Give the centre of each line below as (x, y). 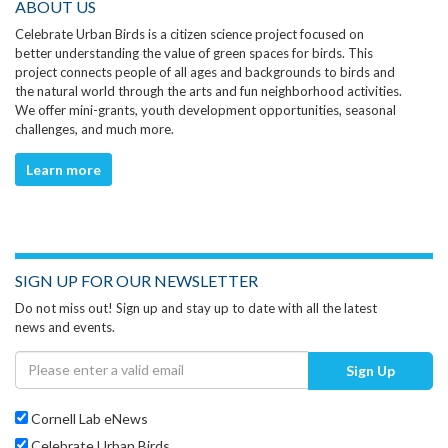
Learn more (63, 169)
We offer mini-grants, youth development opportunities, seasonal (205, 109)
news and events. (65, 326)
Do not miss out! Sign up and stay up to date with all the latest (196, 307)
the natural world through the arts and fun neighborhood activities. (208, 90)
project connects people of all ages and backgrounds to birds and (205, 71)
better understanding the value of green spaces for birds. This (194, 52)
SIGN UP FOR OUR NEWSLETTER (136, 280)
